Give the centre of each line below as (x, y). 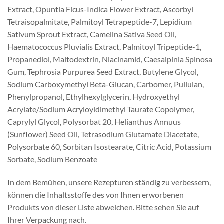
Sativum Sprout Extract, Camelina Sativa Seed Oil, (92, 34)
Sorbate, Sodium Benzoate (52, 159)
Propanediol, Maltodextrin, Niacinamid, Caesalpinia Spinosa (110, 59)
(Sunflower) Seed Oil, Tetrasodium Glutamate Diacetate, (103, 134)
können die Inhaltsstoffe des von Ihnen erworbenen (96, 195)
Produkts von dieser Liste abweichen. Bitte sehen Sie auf (103, 207)
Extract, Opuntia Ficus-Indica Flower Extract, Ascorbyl (100, 9)
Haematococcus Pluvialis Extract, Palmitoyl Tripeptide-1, (104, 47)
